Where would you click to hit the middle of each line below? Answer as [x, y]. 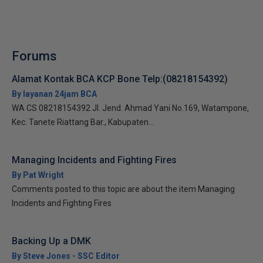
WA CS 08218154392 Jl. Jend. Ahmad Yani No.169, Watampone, [130, 108]
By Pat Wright [38, 175]
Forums [34, 56]
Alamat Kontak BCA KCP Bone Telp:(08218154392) [120, 79]
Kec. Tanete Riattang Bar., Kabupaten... [83, 122]
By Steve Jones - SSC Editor [66, 256]
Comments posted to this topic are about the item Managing [123, 189]
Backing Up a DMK [51, 241]
